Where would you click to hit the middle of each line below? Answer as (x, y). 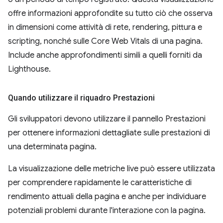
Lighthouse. (29, 69)
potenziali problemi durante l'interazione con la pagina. (107, 211)
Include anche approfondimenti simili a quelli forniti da (105, 55)
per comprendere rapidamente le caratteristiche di (100, 183)
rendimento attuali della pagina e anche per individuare (107, 197)
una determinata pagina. (52, 147)
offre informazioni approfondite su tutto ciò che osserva (110, 13)
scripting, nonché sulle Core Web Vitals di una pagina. (105, 41)
